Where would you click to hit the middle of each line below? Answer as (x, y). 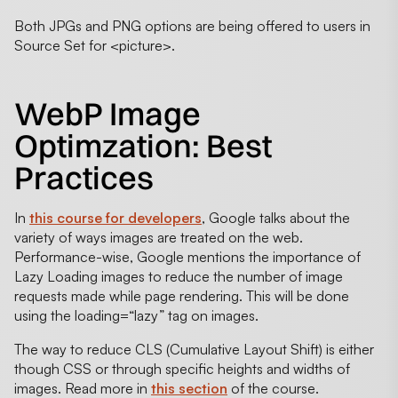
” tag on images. (209, 315)
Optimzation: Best (143, 145)
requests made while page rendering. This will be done (182, 295)
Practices (84, 177)
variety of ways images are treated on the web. (159, 237)
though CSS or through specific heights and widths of (182, 368)
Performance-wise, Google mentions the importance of (187, 256)
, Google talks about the (276, 217)
